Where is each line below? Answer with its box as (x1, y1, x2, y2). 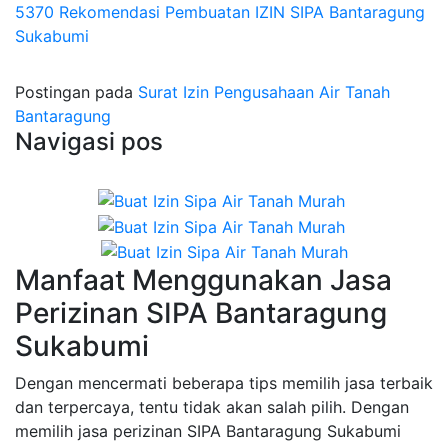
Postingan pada (15, 81, 138, 102)
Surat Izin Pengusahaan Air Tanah (138, 81, 390, 102)
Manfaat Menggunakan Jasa (15, 263, 392, 298)
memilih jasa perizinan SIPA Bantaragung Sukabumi (15, 421, 401, 442)
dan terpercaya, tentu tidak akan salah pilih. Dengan (15, 397, 409, 418)
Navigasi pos (15, 126, 163, 156)
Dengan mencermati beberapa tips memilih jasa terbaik (15, 373, 433, 394)
